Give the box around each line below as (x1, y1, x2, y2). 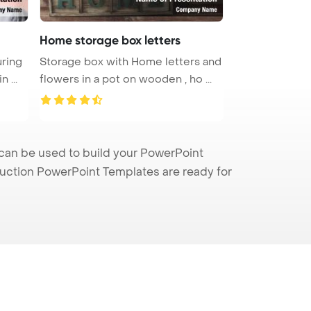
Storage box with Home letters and (40, 54, 221, 69)
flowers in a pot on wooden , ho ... (40, 72, 212, 86)
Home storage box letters (40, 32, 180, 48)
